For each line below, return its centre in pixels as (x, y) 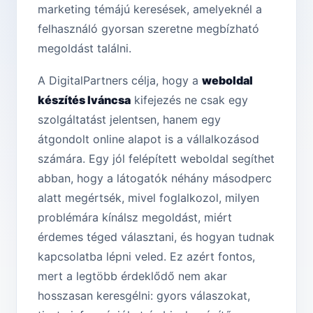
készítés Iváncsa (84, 100)
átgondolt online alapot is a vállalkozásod (148, 139)
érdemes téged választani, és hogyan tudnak (156, 237)
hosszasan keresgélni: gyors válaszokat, (144, 296)
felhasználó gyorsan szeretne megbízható (148, 29)
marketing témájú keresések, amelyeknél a (150, 9)
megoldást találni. (85, 49)
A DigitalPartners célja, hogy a (120, 81)
